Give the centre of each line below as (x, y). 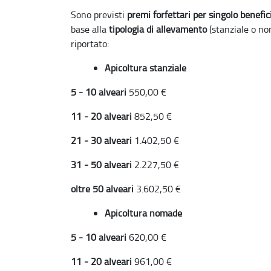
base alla (90, 29)
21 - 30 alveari (103, 140)
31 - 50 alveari (103, 165)
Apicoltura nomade (143, 213)
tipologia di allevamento (158, 29)
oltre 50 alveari (103, 189)
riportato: (90, 44)
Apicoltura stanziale (145, 68)
